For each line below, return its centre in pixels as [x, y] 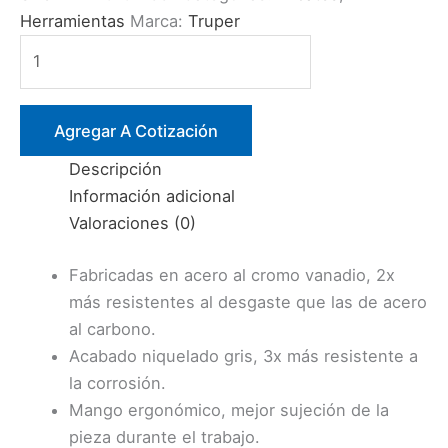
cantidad [52, 290]
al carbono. [113, 328]
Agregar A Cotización [135, 130]
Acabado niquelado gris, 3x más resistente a [244, 355]
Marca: [159, 21]
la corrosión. [118, 382]
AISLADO [54, 155]
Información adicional [152, 195]
